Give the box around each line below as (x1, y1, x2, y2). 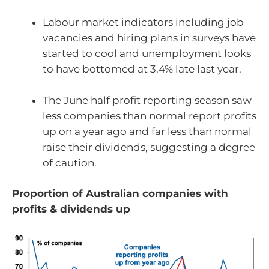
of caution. (43, 156, 97, 169)
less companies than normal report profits (43, 109, 256, 122)
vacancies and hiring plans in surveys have (43, 32, 256, 44)
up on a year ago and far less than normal (43, 125, 252, 138)
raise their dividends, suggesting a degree (43, 141, 255, 153)
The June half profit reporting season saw (43, 94, 252, 106)
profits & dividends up (12, 203, 130, 216)
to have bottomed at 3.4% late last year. (43, 63, 241, 76)
